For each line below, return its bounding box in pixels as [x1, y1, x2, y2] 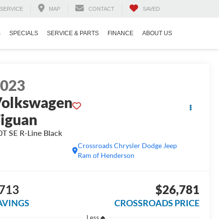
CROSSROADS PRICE [114, 197, 199, 209]
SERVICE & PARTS [47, 30, 99, 37]
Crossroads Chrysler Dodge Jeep [78, 141, 177, 150]
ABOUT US [142, 30, 172, 37]
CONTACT [88, 6, 114, 12]
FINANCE [108, 30, 133, 37]
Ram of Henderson [78, 151, 135, 160]
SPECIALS [9, 30, 38, 37]
